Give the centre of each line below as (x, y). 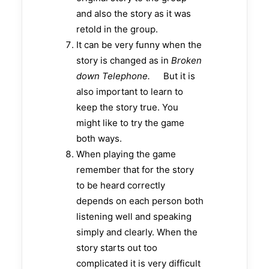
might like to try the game (130, 123)
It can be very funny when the (139, 45)
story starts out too (117, 248)
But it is (178, 76)
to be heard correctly (121, 186)
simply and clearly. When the (137, 232)
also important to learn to (130, 92)
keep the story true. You (127, 107)
